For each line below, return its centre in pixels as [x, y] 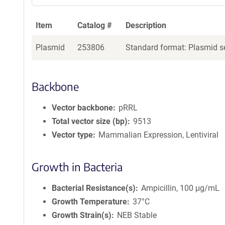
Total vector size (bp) [90, 121]
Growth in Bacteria [77, 167]
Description [146, 25]
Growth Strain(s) [82, 215]
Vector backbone [82, 108]
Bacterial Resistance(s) [94, 188]
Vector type [72, 135]
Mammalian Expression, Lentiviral [159, 135]
